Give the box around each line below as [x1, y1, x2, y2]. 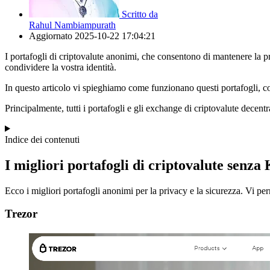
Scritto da [122, 8, 158, 19]
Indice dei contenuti [5, 134, 80, 145]
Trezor [5, 207, 37, 221]
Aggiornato [29, 30, 75, 41]
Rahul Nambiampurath [29, 19, 116, 30]
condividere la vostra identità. [5, 61, 116, 72]
